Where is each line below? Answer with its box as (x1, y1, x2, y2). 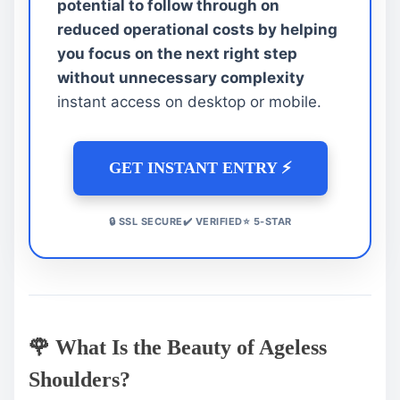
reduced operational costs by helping (57, 20, 337, 38)
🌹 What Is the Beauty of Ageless (29, 335, 327, 359)
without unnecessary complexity (57, 68, 304, 87)
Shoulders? (29, 367, 130, 391)
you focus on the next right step (57, 44, 297, 62)
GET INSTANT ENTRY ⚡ (108, 158, 292, 177)
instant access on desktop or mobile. (57, 92, 321, 111)
